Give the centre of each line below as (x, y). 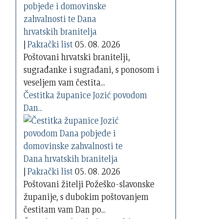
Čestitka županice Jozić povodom (86, 95)
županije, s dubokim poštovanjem (86, 197)
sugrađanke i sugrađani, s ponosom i (92, 70)
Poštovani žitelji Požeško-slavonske (89, 184)
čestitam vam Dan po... (65, 210)
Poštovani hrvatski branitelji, (77, 57)
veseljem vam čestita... (65, 83)
